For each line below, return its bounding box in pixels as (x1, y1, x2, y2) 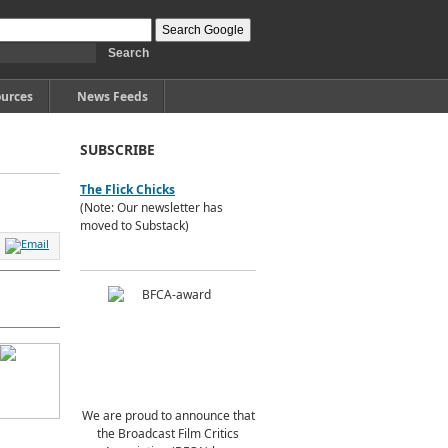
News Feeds (77, 88, 148, 105)
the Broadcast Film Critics (97, 425, 239, 442)
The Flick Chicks (80, 181, 175, 198)
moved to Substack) (80, 217, 189, 234)
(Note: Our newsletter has (80, 199, 223, 216)
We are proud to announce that (81, 407, 255, 424)
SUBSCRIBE (80, 140, 155, 159)
